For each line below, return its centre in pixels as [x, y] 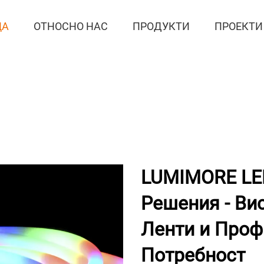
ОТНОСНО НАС [70, 26]
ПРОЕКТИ [238, 26]
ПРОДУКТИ [161, 26]
